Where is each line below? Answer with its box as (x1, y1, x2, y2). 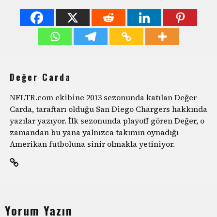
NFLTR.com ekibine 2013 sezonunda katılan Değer (10, 92, 197, 103)
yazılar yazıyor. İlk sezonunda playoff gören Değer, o (10, 115, 204, 126)
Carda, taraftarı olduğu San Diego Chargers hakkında (10, 103, 207, 114)
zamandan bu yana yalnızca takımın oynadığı (10, 126, 179, 138)
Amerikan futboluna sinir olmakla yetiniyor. (10, 138, 175, 149)
